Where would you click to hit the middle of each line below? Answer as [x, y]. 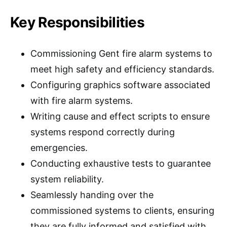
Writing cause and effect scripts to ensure [120, 116]
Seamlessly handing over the [92, 195]
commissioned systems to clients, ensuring [122, 211]
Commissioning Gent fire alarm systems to [121, 53]
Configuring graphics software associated [120, 85]
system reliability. [67, 179]
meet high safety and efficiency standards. [122, 69]
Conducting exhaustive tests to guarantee [121, 163]
